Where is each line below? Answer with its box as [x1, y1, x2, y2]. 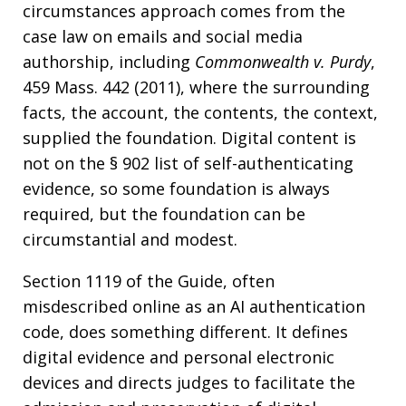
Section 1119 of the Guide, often [23, 270, 275, 292]
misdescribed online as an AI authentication [23, 295, 365, 317]
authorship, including [23, 51, 195, 72]
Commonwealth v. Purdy [195, 51, 371, 72]
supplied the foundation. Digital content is [23, 127, 356, 149]
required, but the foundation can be [23, 203, 305, 225]
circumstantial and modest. [23, 228, 237, 250]
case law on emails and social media [23, 25, 303, 47]
